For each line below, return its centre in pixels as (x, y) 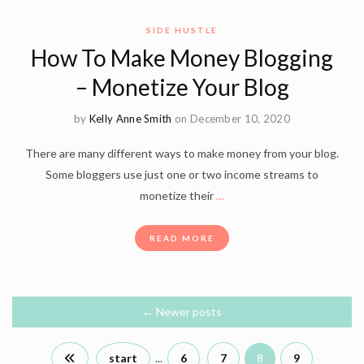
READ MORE (182, 238)
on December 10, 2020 (233, 119)
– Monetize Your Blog (182, 87)
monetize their (177, 196)
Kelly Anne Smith (130, 119)
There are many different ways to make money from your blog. (182, 154)
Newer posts (188, 312)
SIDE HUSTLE (182, 30)
